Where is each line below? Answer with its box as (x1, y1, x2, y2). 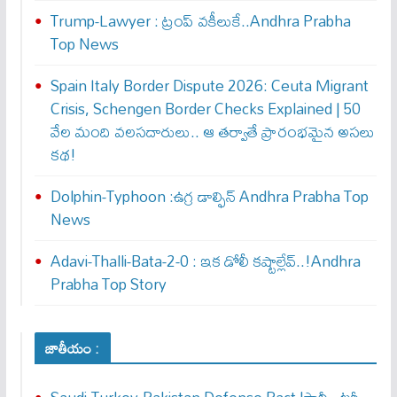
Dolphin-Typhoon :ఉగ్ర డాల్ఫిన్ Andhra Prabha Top (50, 181, 369, 212)
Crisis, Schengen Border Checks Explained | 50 (50, 93, 361, 124)
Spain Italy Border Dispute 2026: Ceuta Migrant (50, 70, 369, 101)
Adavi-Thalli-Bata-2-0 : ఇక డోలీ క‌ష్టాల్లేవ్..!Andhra (50, 245, 361, 276)
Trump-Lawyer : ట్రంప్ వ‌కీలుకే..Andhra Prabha (50, 5, 351, 36)
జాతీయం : (44, 334, 100, 362)
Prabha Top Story (50, 269, 167, 300)
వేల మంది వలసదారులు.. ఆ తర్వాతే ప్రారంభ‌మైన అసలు (50, 116, 375, 147)
